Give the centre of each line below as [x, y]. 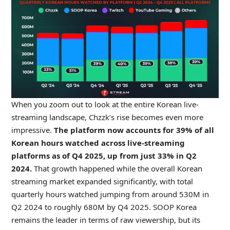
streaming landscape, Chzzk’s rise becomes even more [107, 117]
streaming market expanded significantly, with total [102, 181]
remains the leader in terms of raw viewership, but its [106, 219]
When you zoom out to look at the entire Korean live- [105, 104]
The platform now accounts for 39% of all [134, 130]
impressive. [32, 130]
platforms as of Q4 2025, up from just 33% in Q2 [104, 155]
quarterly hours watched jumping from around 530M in [110, 194]
